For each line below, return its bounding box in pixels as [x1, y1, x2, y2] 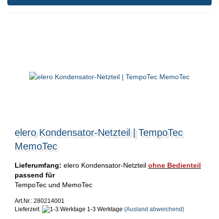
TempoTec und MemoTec [15, 180, 92, 189]
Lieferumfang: [15, 161, 62, 169]
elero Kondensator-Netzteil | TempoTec [15, 127, 183, 138]
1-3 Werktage [86, 205, 123, 213]
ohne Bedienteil [148, 161, 201, 169]
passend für [15, 171, 55, 179]
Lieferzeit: [15, 205, 42, 213]
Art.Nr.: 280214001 [15, 197, 65, 204]
